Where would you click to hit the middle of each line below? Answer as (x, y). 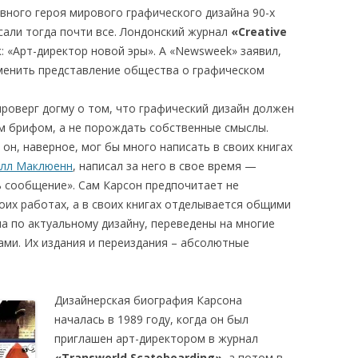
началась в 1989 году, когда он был (151, 319)
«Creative (259, 32)
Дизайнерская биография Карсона (148, 300)
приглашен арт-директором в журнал (156, 338)
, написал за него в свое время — (165, 166)
